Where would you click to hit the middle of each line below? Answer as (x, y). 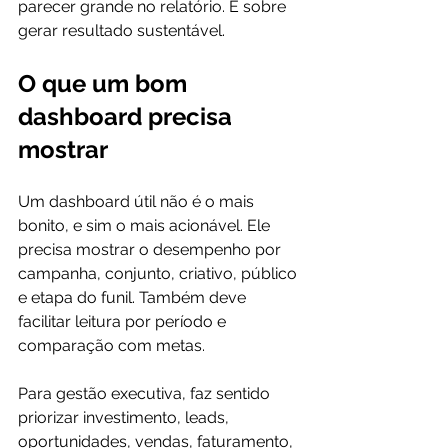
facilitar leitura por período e (124, 321)
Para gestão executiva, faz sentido (146, 393)
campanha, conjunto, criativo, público (159, 273)
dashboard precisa (128, 116)
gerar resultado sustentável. (121, 30)
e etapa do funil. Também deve (134, 297)
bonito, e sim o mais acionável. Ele (146, 225)
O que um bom (105, 83)
